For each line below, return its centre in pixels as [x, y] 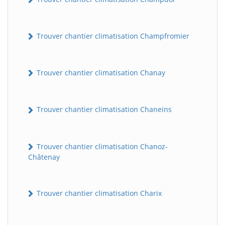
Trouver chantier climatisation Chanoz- [101, 146]
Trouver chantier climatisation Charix [98, 193]
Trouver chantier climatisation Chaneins [103, 109]
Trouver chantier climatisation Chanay [100, 73]
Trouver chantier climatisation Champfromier [112, 36]
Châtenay [44, 157]
